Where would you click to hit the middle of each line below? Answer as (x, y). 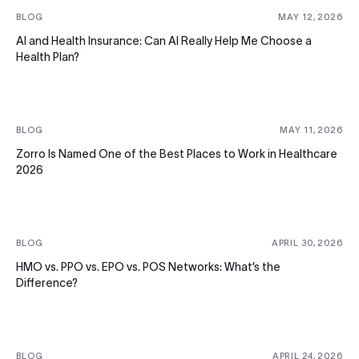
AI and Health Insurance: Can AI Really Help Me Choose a (164, 40)
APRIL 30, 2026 (307, 242)
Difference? (47, 282)
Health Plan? (48, 56)
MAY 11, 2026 (311, 129)
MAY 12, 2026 (311, 16)
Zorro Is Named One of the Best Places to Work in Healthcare (177, 153)
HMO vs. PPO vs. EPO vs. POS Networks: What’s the (148, 266)
